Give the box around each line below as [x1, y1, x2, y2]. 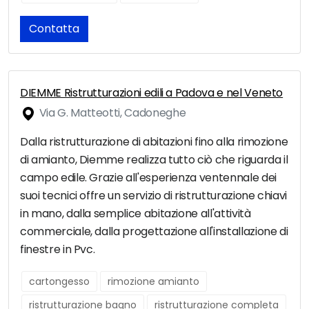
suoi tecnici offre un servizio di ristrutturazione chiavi [20, 188, 288, 204]
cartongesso [29, 275, 90, 289]
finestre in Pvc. [20, 241, 95, 258]
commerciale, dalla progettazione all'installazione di [20, 223, 288, 240]
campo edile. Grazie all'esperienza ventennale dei [20, 170, 277, 186]
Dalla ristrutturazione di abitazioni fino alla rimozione [20, 134, 288, 150]
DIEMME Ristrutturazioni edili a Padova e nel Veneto [20, 85, 283, 101]
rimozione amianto [108, 275, 199, 289]
